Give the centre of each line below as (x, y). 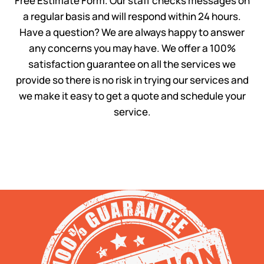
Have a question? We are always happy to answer (132, 32)
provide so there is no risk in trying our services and (132, 80)
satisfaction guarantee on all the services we (132, 64)
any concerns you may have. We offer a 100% (132, 48)
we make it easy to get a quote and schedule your (132, 96)
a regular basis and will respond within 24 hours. (132, 16)
